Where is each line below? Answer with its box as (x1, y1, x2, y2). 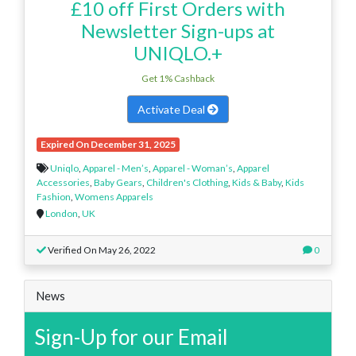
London (45, 207, 78, 219)
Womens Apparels (75, 190, 153, 203)
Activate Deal (137, 102, 207, 116)
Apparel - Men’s (83, 161, 149, 174)
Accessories (37, 176, 90, 188)
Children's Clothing (146, 176, 228, 188)
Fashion (37, 190, 71, 203)
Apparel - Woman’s (153, 161, 233, 174)
